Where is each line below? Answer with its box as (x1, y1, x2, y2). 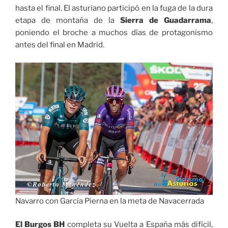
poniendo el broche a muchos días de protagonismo (15, 28, 213, 38)
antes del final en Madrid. (15, 40, 104, 50)
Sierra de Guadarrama (120, 16, 211, 25)
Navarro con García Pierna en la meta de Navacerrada (15, 196, 204, 206)
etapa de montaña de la (15, 16, 120, 25)
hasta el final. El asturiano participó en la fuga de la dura (15, 4, 213, 13)
